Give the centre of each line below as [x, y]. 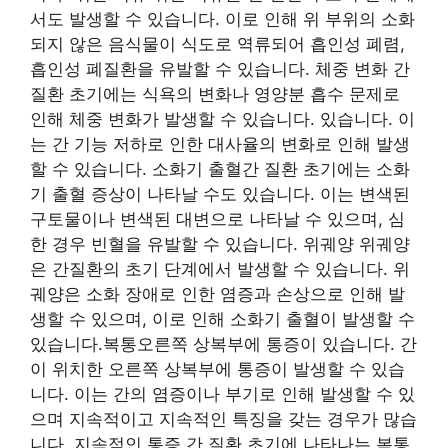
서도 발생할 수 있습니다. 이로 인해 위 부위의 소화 [222, 19]
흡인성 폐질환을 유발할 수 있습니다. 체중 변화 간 [220, 69]
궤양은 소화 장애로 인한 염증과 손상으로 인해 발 [217, 294]
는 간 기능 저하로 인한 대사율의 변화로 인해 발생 [220, 144]
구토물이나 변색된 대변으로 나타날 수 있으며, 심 [217, 219]
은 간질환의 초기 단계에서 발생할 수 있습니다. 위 [220, 269]
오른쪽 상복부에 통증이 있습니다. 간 [277, 344]
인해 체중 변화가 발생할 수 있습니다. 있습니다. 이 [222, 119]
